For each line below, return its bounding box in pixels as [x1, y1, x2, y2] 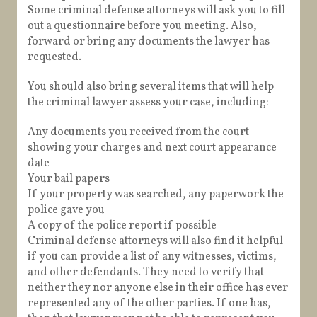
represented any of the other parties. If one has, [28, 296, 271, 312]
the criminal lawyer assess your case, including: [28, 95, 269, 111]
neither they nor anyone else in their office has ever [28, 280, 288, 296]
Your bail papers [28, 171, 110, 188]
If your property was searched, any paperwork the [28, 187, 284, 203]
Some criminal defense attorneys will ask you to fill [28, 3, 285, 19]
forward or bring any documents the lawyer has [28, 34, 270, 50]
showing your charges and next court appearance [28, 140, 277, 156]
